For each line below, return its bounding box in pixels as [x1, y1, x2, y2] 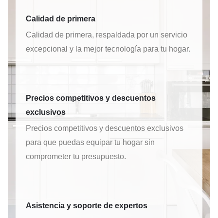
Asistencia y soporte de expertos [26, 201, 147, 210]
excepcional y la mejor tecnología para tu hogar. [26, 44, 190, 53]
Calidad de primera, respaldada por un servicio [26, 30, 187, 39]
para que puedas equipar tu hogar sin [26, 138, 155, 146]
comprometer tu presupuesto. [26, 152, 126, 161]
